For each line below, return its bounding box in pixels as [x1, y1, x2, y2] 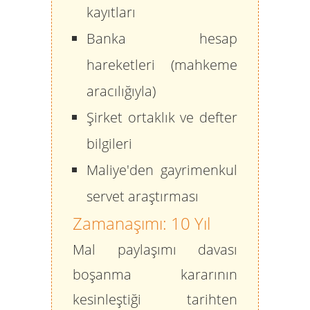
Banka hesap [86, 29, 237, 48]
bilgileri [86, 134, 132, 153]
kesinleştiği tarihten [73, 290, 237, 309]
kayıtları [86, 3, 136, 21]
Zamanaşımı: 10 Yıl [73, 212, 210, 235]
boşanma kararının [73, 265, 237, 284]
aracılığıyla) [86, 82, 156, 100]
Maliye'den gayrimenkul [86, 161, 237, 179]
